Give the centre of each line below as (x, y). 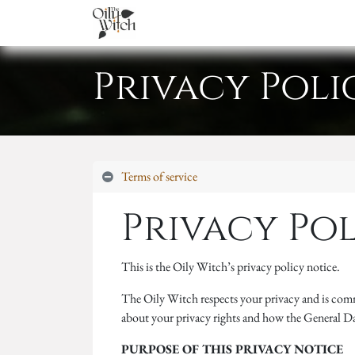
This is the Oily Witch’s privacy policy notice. (231, 267)
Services (267, 23)
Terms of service (159, 176)
